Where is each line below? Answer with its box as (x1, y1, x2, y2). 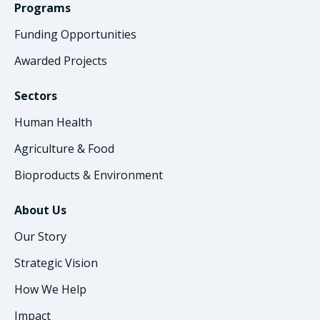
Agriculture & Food (14, 140, 114, 156)
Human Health (14, 114, 92, 130)
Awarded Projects (14, 52, 107, 69)
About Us (14, 201, 66, 218)
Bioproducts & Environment (14, 166, 163, 183)
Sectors (14, 87, 57, 104)
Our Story (14, 228, 66, 244)
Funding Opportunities (14, 26, 136, 42)
